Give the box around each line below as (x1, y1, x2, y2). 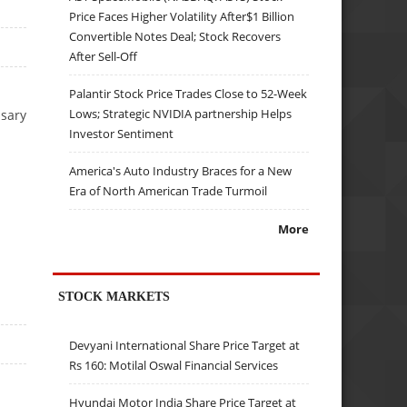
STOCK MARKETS (58, 288, 171, 303)
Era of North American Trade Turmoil (69, 182, 268, 199)
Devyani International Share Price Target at (69, 337, 301, 354)
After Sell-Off (69, 47, 138, 65)
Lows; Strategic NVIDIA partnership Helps (69, 104, 293, 122)
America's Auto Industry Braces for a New (69, 162, 293, 179)
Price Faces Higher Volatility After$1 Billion (69, 7, 295, 25)
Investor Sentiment (69, 124, 174, 142)
